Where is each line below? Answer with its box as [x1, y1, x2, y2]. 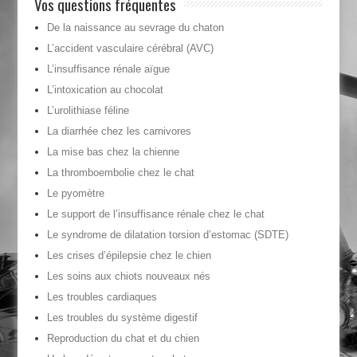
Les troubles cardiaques [46, 291, 157, 304]
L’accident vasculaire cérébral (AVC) [46, 42, 214, 55]
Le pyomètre [46, 187, 104, 200]
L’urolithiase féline [46, 104, 129, 117]
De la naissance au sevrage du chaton [46, 22, 224, 34]
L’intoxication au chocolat [46, 84, 163, 96]
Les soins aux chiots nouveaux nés [46, 270, 210, 283]
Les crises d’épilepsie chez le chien [46, 249, 211, 262]
